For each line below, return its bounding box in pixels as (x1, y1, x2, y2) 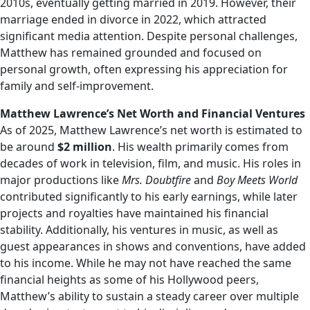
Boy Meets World (217, 172, 298, 188)
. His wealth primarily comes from (112, 138, 289, 154)
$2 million (57, 138, 112, 154)
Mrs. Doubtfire (122, 172, 191, 188)
